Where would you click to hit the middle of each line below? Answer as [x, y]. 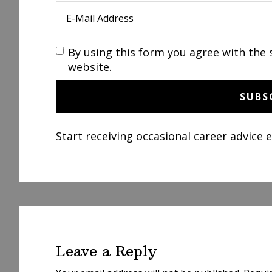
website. [90, 67]
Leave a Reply [106, 251]
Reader [50, 216]
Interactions [72, 238]
